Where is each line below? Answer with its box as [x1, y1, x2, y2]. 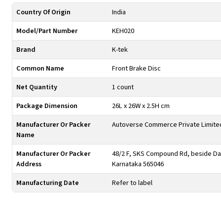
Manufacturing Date [16, 178, 79, 188]
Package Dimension [16, 101, 77, 111]
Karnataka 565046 [112, 159, 164, 169]
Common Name [16, 63, 64, 74]
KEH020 [112, 26, 134, 36]
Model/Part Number [16, 26, 77, 36]
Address [16, 159, 41, 169]
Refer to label [112, 178, 152, 188]
